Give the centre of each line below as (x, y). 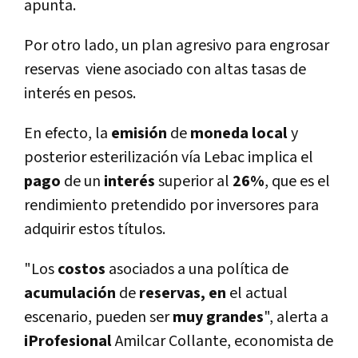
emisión (139, 134)
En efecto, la (68, 134)
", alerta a (296, 318)
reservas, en (183, 294)
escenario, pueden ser (98, 318)
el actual (257, 294)
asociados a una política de (197, 270)
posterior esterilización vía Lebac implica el (169, 158)
